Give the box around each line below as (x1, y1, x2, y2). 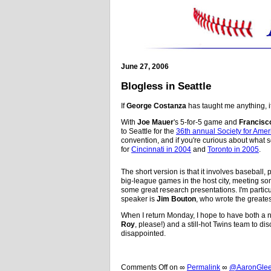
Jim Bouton (157, 194, 196, 203)
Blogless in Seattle (121, 80, 211, 92)
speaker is (121, 194, 157, 203)
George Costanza (126, 101, 186, 110)
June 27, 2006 (121, 62, 169, 71)
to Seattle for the (121, 126, 176, 135)
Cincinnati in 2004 (131, 145, 191, 154)
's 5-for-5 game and (174, 117, 239, 126)
